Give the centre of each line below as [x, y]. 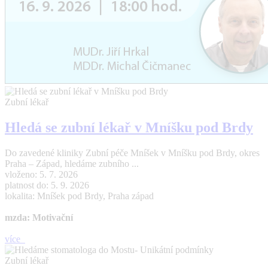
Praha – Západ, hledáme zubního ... [72, 164]
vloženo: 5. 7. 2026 [41, 175]
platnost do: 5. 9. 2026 [47, 185]
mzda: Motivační [39, 218]
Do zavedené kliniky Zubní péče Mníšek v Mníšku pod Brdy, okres [132, 153]
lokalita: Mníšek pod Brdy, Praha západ [79, 196]
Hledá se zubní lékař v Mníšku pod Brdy [129, 128]
